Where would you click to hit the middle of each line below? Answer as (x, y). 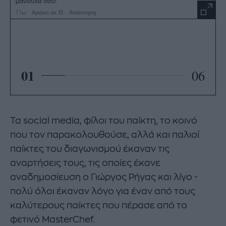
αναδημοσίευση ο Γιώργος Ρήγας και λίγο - (104, 177)
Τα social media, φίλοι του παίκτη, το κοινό (104, 120)
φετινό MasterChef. (53, 219)
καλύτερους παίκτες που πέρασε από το (99, 205)
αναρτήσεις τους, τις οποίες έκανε (85, 163)
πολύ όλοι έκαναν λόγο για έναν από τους (103, 191)
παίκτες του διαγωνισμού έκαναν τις (90, 149)
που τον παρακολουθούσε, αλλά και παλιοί (105, 134)
